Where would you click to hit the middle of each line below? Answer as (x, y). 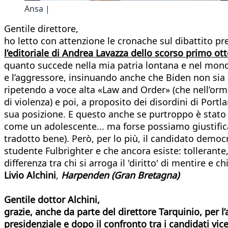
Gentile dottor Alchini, (52, 199)
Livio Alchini (30, 175)
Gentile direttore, (41, 28)
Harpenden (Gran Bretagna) (120, 175)
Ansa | (37, 8)
